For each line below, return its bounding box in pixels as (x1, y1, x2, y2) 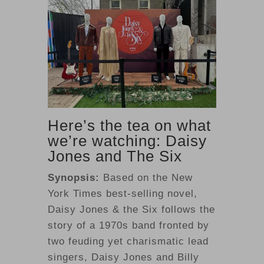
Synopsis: (47, 171, 100, 183)
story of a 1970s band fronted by (47, 219, 209, 231)
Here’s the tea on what (47, 116, 211, 134)
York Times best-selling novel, (47, 187, 197, 199)
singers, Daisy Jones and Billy (47, 251, 199, 263)
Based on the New (99, 171, 193, 183)
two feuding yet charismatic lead (47, 235, 209, 247)
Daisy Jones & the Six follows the (47, 203, 215, 215)
